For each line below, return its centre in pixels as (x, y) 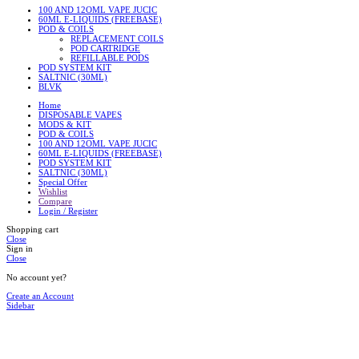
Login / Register (68, 211)
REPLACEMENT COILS (117, 39)
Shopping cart (32, 230)
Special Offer (63, 182)
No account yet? (36, 277)
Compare (55, 202)
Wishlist (53, 192)
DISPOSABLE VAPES (80, 115)
